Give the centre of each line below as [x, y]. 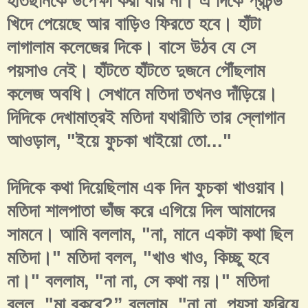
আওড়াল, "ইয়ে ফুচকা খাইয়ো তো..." [119, 141]
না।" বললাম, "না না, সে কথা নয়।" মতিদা [141, 282]
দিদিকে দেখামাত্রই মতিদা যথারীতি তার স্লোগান [146, 118]
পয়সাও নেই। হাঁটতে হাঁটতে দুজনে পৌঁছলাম [136, 71]
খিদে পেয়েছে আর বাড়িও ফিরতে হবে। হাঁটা [134, 24]
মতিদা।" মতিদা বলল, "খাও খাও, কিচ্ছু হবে [138, 258]
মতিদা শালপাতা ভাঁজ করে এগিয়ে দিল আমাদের [141, 211]
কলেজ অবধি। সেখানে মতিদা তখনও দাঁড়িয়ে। [142, 95]
